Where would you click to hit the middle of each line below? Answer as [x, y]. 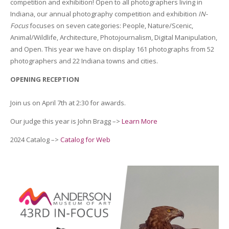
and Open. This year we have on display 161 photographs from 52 [112, 49]
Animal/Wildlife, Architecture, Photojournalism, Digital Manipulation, [113, 37]
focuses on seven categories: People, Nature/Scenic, [110, 25]
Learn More [139, 121]
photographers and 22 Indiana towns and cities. [84, 61]
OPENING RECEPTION [44, 79]
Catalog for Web [85, 139]
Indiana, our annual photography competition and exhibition [104, 14]
